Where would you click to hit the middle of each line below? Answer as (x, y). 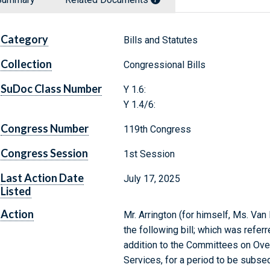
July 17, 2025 (152, 179)
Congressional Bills (164, 65)
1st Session (149, 154)
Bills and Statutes (160, 40)
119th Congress (157, 130)
